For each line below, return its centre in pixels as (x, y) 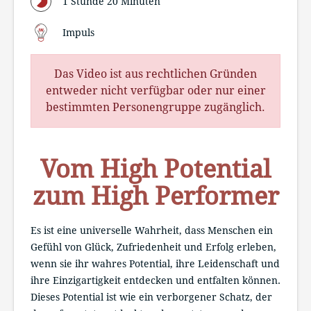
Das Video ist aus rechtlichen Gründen (155, 74)
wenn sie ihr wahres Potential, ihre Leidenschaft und (155, 263)
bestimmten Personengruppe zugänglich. (155, 107)
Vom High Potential (155, 169)
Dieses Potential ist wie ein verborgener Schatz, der (151, 297)
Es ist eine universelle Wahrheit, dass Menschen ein (152, 230)
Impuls (78, 32)
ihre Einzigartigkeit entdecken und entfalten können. (155, 280)
